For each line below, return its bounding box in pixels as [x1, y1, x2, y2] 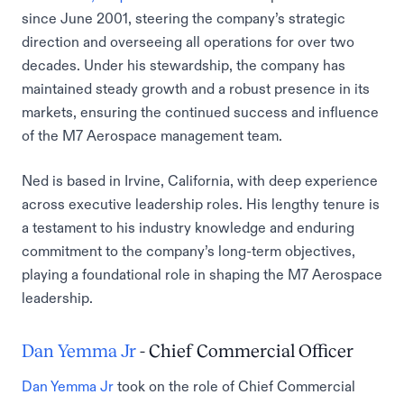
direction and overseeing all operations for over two [22, 34, 354, 49]
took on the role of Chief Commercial [114, 379, 355, 393]
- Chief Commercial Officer [136, 341, 353, 361]
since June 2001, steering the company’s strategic [22, 11, 345, 25]
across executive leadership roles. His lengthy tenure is [22, 197, 380, 211]
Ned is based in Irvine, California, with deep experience [22, 173, 378, 188]
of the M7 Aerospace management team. [22, 128, 282, 142]
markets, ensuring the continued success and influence [22, 105, 379, 119]
